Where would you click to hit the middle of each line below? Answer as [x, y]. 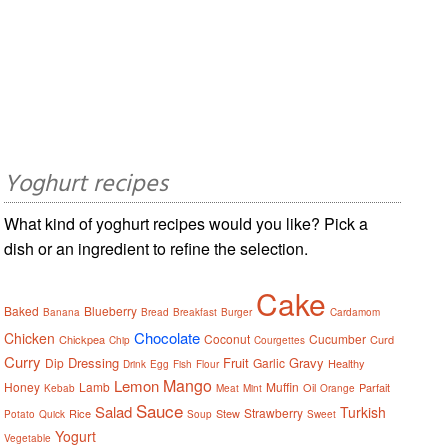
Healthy [347, 362]
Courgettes [280, 339]
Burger [237, 311]
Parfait [375, 386]
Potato [20, 413]
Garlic [269, 362]
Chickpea [82, 338]
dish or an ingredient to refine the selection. [156, 248]
